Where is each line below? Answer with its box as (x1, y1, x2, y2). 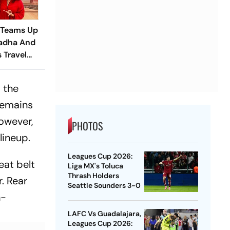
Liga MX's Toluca (67, 161, 123, 171)
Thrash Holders (67, 171, 119, 181)
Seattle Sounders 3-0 (67, 181, 141, 190)
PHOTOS (71, 118, 103, 134)
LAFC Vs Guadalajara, (67, 209, 141, 219)
